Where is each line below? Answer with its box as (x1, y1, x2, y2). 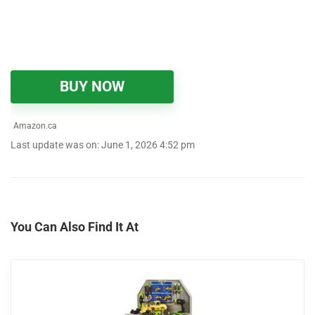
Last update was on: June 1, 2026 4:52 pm (11, 139, 195, 152)
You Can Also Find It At (11, 219, 139, 235)
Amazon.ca (11, 121, 57, 131)
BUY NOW (60, 78, 124, 96)
